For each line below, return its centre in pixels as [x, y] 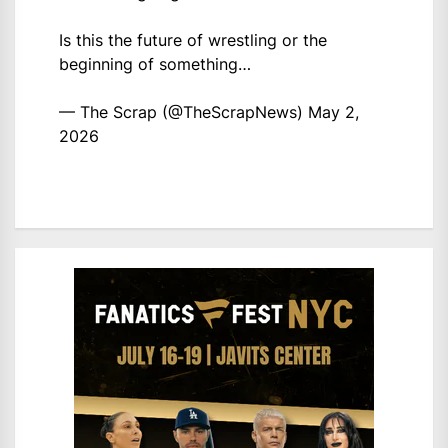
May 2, [333, 111]
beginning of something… [155, 63]
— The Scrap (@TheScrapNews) [183, 111]
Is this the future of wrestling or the [193, 39]
